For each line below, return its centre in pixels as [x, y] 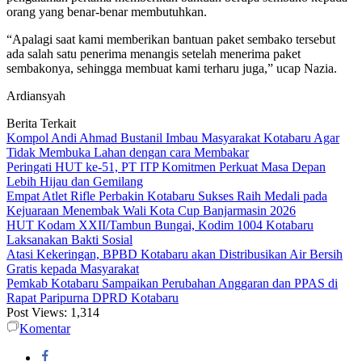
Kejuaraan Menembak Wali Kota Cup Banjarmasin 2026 [151, 211]
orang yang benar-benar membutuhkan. [107, 12]
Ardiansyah [36, 96]
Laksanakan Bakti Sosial [69, 240]
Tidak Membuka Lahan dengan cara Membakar [128, 153]
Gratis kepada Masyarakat [73, 269]
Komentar [45, 329]
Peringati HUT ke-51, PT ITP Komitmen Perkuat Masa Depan [166, 167]
